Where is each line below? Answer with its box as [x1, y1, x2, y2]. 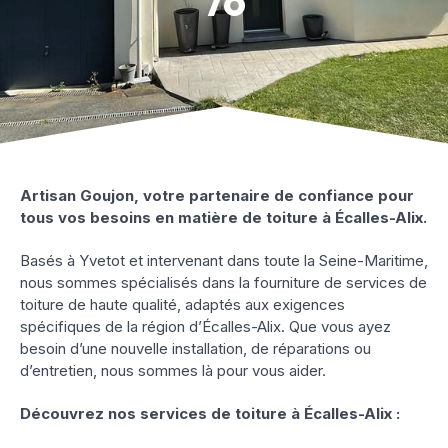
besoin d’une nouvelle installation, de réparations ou [20, 339, 371, 359]
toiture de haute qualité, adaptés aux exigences [20, 295, 345, 315]
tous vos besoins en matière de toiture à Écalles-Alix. [20, 208, 427, 228]
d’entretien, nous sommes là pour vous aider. [20, 361, 326, 381]
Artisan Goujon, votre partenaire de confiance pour [20, 186, 414, 206]
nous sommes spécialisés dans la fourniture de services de [20, 273, 427, 293]
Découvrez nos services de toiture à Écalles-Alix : [20, 404, 400, 424]
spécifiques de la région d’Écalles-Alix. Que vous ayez [20, 317, 391, 337]
